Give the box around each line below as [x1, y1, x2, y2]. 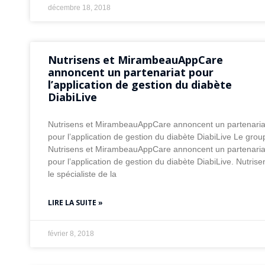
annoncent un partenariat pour [47, 65, 214, 80]
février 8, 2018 [47, 230, 94, 238]
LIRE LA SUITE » [47, 198, 103, 208]
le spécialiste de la [47, 169, 117, 179]
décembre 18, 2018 [47, 4, 111, 12]
